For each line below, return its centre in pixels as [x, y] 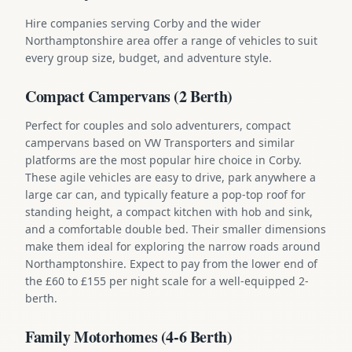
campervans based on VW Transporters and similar [160, 142]
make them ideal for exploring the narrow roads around [173, 246]
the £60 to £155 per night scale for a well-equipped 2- [167, 280]
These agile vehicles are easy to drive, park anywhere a [170, 177]
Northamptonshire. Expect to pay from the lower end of [171, 263]
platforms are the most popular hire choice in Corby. [163, 159]
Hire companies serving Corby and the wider [143, 23]
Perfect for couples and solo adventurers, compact [158, 125]
